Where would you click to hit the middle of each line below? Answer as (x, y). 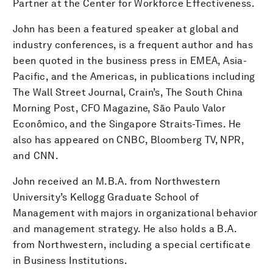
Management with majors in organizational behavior (135, 213)
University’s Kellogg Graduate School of (106, 197)
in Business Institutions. (70, 260)
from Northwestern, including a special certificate (132, 244)
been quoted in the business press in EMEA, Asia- (130, 60)
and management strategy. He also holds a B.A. (125, 229)
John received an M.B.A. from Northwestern (117, 181)
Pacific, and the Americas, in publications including (134, 76)
